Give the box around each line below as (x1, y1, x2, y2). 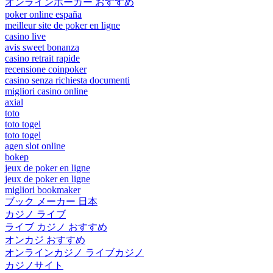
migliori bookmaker (5, 184, 80, 195)
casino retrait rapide (5, 52, 80, 63)
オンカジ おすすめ (5, 234, 85, 245)
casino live (5, 30, 46, 41)
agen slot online (5, 140, 65, 151)
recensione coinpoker (5, 63, 87, 74)
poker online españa (5, 9, 82, 19)
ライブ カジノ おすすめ (5, 221, 107, 232)
